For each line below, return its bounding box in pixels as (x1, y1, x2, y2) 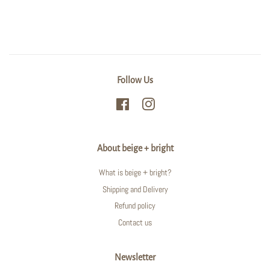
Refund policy (115, 200, 155, 212)
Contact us (118, 216, 152, 228)
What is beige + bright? (98, 167, 172, 178)
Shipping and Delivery (102, 183, 168, 195)
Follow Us (117, 75, 153, 86)
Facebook (129, 99, 159, 110)
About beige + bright (96, 143, 174, 154)
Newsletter (115, 252, 155, 262)
